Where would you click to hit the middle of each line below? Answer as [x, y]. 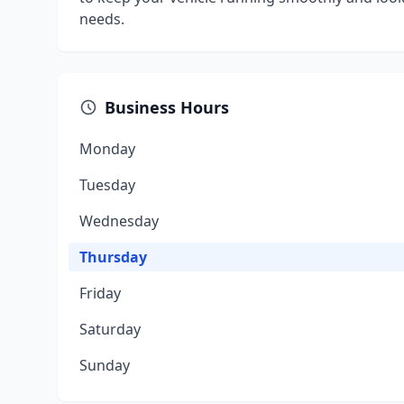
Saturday [110, 329]
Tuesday [107, 185]
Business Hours [167, 107]
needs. [102, 19]
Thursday [113, 257]
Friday [100, 293]
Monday [107, 149]
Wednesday [119, 221]
